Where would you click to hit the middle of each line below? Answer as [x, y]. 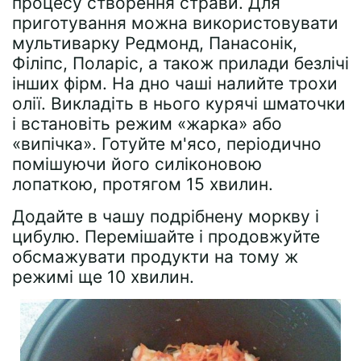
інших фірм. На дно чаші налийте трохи [175, 83]
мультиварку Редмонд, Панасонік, [155, 43]
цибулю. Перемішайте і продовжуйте [166, 237]
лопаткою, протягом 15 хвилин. [143, 184]
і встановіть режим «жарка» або [147, 124]
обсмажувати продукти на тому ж [155, 257]
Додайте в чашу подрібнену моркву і [166, 216]
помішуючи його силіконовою [137, 164]
